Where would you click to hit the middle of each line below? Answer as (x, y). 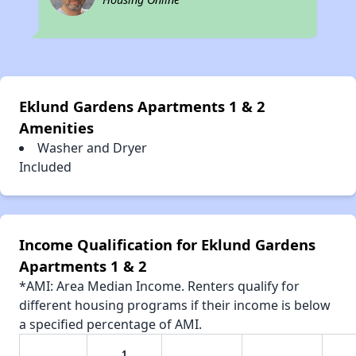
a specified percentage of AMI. (110, 325)
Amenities (56, 128)
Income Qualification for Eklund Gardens (167, 245)
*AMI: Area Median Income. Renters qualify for (159, 286)
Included (45, 167)
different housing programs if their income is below (175, 306)
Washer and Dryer (92, 148)
